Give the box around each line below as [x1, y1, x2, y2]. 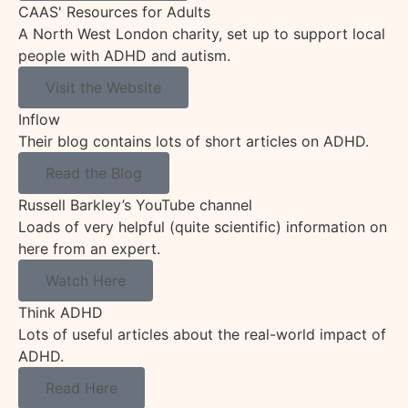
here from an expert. [18, 240, 163, 259]
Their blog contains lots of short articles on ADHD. [18, 132, 372, 151]
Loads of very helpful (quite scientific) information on [18, 218, 387, 237]
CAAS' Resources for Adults [18, 3, 210, 22]
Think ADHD [18, 303, 103, 322]
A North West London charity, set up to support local [18, 25, 385, 44]
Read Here [46, 379, 117, 398]
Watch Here [46, 271, 126, 291]
